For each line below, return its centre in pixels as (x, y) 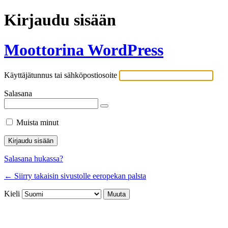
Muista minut (37, 123)
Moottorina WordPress (84, 50)
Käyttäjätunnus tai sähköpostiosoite (61, 75)
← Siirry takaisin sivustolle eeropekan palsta (75, 176)
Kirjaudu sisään (60, 20)
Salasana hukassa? (34, 159)
